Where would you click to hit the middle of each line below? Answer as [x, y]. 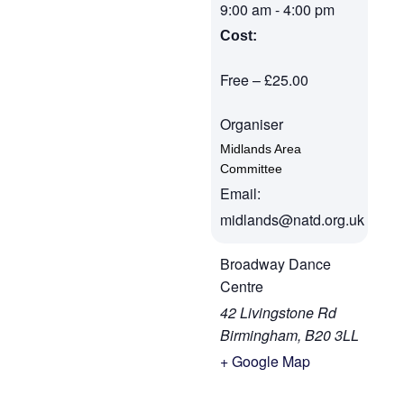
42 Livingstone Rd [278, 312]
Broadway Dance [275, 264]
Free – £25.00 [264, 80]
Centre [242, 286]
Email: [240, 193]
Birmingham [259, 335]
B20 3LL [332, 335]
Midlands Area [261, 149]
